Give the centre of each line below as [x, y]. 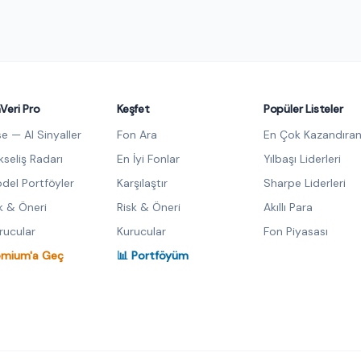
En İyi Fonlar [149, 158]
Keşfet [133, 108]
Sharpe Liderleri [304, 183]
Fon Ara [137, 134]
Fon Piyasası [295, 231]
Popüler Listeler [303, 108]
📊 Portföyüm [153, 255]
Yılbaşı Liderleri [302, 158]
